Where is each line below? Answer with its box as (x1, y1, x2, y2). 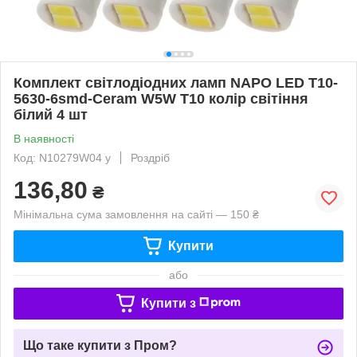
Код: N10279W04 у (14, 151, 111, 164)
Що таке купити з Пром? (23, 338, 177, 352)
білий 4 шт (14, 106, 88, 123)
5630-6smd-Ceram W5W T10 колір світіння (14, 90, 308, 107)
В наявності (14, 131, 74, 145)
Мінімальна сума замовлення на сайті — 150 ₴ (14, 207, 259, 221)
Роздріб (131, 151, 170, 164)
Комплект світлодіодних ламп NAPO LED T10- (14, 74, 338, 91)
